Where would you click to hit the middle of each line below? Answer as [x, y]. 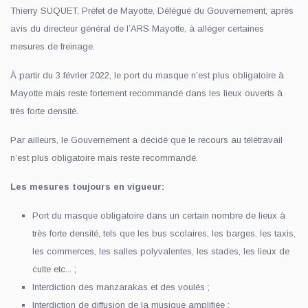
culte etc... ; [54, 269]
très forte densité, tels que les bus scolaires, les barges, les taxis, [164, 233]
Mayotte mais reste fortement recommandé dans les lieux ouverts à [146, 93]
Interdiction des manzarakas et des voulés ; [122, 287]
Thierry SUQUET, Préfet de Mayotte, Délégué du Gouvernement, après [152, 10]
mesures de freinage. [53, 46]
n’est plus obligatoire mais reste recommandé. [104, 157]
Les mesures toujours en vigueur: [87, 186]
